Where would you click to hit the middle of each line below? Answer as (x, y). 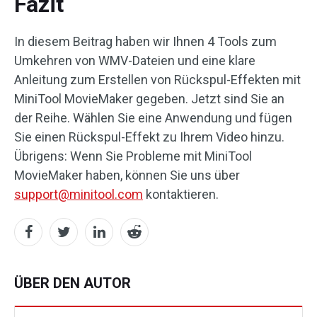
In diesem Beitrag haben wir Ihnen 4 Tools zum (145, 42)
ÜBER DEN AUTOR (73, 283)
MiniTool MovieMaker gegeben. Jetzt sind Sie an (149, 99)
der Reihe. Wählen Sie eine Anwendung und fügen (153, 118)
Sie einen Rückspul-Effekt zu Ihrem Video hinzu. (149, 137)
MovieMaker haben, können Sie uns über (127, 175)
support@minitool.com (79, 195)
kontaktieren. (181, 195)
